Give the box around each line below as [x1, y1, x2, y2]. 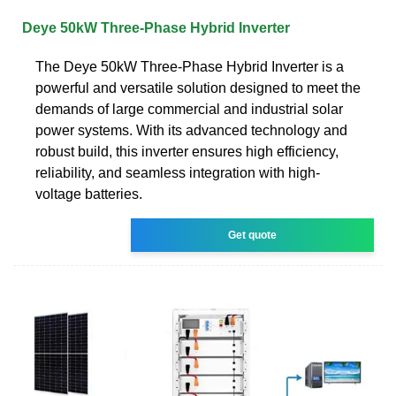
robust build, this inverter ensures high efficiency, [35, 143, 339, 159]
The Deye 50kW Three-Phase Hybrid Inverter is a [35, 58, 344, 74]
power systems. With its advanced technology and [35, 122, 347, 138]
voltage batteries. [35, 186, 142, 202]
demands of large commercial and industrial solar [35, 101, 343, 117]
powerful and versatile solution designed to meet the [35, 80, 361, 95]
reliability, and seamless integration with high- [35, 164, 320, 180]
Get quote [228, 228, 278, 241]
